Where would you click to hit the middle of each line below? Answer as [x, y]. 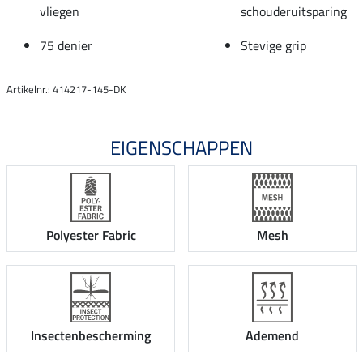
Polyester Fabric [91, 235]
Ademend [272, 335]
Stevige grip [273, 45]
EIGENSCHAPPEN [181, 147]
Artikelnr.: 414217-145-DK [66, 89]
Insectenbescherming [91, 335]
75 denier [66, 45]
